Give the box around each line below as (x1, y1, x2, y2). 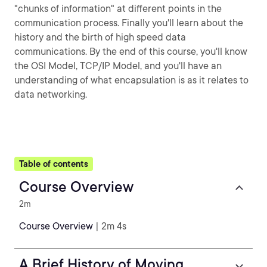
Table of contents (19, 159, 88, 169)
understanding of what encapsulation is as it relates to (14, 74, 249, 86)
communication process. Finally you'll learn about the (14, 17, 243, 29)
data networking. (14, 89, 87, 100)
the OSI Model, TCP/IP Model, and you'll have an (14, 60, 222, 72)
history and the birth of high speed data (14, 32, 186, 43)
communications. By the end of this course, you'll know (14, 46, 247, 57)
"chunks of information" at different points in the (14, 3, 222, 14)
